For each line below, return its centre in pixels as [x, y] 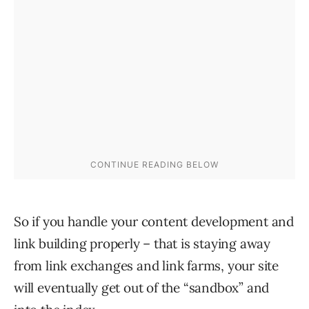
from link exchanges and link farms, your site [146, 266]
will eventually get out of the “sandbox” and [142, 288]
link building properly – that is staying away [142, 243]
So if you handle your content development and [154, 221]
